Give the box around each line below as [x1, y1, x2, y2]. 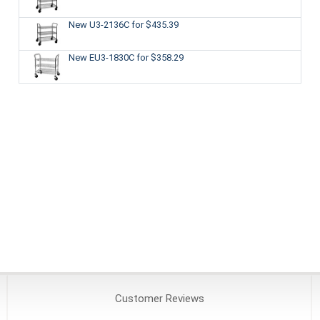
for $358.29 [136, 51, 184, 63]
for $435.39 [131, 19, 179, 30]
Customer [114, 292, 163, 306]
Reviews [162, 292, 204, 306]
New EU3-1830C [68, 51, 136, 63]
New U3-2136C [68, 19, 131, 30]
